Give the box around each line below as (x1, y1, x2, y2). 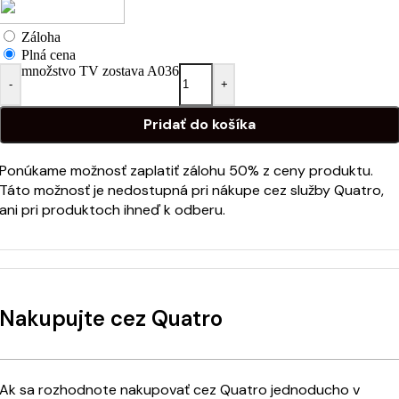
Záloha (21, 28, 61, 45)
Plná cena (21, 46, 76, 62)
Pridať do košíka (143, 115, 256, 134)
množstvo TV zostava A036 (21, 62, 179, 78)
